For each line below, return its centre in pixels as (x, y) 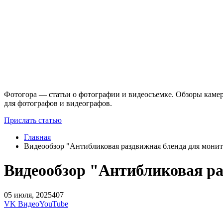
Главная (37, 137)
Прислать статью (33, 120)
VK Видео (22, 204)
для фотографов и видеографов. (58, 103)
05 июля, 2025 (28, 195)
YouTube (54, 204)
